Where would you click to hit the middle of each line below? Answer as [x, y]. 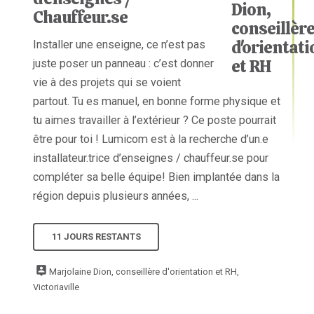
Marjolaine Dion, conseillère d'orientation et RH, [144, 271]
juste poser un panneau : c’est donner [124, 64]
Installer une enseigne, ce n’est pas [120, 45]
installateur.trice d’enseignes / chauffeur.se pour [151, 158]
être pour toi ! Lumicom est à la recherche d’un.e [151, 139]
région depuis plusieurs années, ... [116, 196]
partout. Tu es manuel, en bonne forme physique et [157, 102]
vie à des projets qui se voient [107, 83]
